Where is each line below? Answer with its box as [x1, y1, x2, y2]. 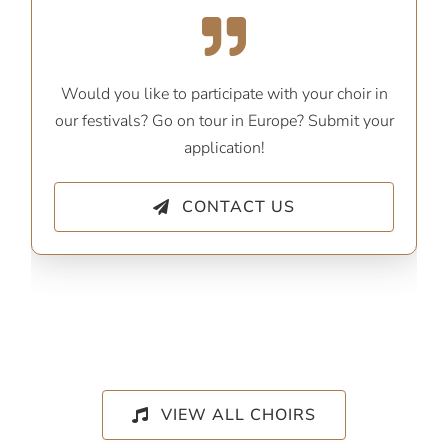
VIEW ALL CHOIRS [160, 403, 316, 426]
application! [183, 137, 265, 160]
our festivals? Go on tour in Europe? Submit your [54, 110, 394, 133]
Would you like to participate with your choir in [60, 83, 388, 106]
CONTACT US [181, 196, 295, 219]
